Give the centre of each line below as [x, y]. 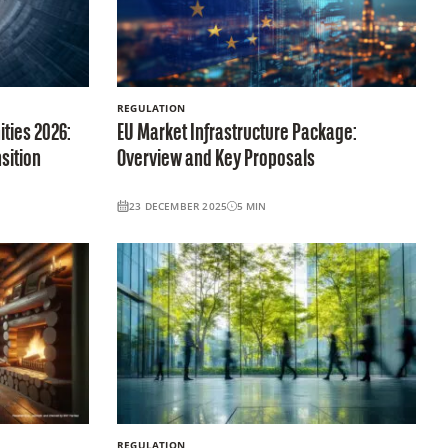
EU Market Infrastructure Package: [236, 133]
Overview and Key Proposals [215, 159]
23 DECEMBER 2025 [178, 205]
